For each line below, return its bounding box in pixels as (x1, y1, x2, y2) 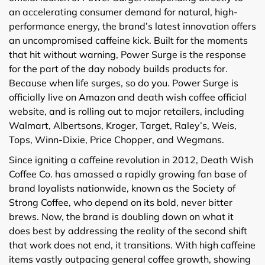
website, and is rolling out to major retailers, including (9, 105, 244, 117)
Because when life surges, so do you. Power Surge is (9, 76, 238, 89)
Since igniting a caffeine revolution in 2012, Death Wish (9, 153, 253, 166)
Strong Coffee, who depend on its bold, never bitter (9, 196, 232, 208)
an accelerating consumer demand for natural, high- (9, 5, 238, 18)
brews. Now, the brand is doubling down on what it (9, 210, 234, 222)
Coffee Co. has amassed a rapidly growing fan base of (9, 167, 247, 180)
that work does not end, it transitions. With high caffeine (9, 238, 256, 251)
